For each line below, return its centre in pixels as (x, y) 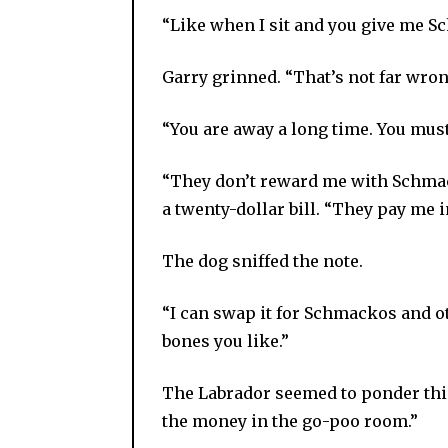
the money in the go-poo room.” (290, 420)
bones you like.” (225, 340)
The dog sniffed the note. (262, 260)
